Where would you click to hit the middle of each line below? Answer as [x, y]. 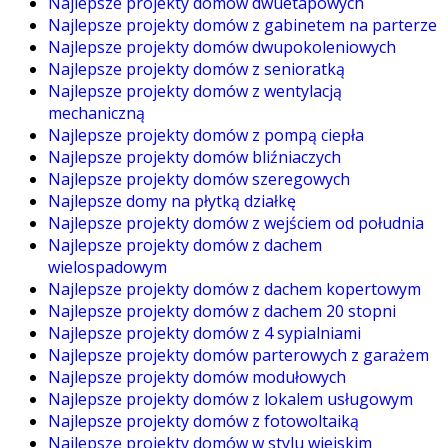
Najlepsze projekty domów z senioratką [196, 69]
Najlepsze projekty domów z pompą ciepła [206, 135]
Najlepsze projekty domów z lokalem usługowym [230, 399]
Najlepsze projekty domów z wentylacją [195, 91]
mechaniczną [96, 113]
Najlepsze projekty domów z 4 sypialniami [204, 333]
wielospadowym [107, 267]
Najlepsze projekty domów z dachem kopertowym [234, 289]
